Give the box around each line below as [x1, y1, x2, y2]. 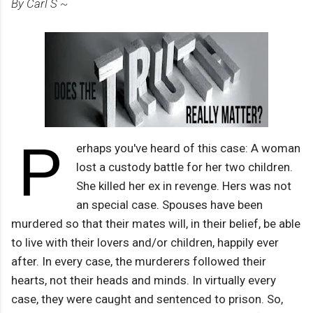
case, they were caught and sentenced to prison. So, [11, 292, 283, 307]
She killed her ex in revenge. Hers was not [75, 179, 291, 194]
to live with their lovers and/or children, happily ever [11, 235, 279, 250]
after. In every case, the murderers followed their [11, 254, 266, 269]
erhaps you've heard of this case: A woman [75, 141, 300, 156]
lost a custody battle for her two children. [75, 160, 293, 175]
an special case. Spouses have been [75, 198, 263, 212]
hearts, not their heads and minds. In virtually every [11, 273, 276, 288]
